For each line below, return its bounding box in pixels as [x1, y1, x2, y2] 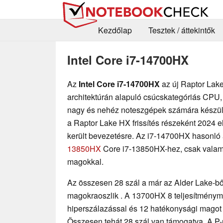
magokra [67, 189, 98, 201]
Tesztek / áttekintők [148, 24, 215, 36]
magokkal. [67, 155, 104, 167]
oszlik [98, 189, 120, 201]
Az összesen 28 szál [67, 176, 142, 188]
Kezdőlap [98, 24, 132, 36]
